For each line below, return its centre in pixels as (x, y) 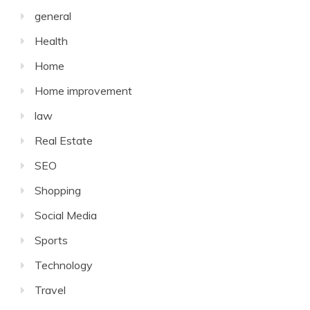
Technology (64, 265)
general (53, 16)
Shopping (58, 190)
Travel (50, 290)
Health (51, 40)
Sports (51, 240)
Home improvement (83, 90)
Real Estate (64, 140)
